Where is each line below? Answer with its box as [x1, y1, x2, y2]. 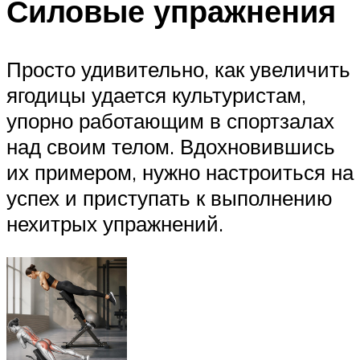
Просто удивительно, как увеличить [6, 56, 350, 83]
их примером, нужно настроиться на [6, 159, 354, 186]
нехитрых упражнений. [6, 211, 223, 237]
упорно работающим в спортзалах [6, 108, 334, 134]
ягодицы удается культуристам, [6, 82, 306, 108]
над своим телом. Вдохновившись [6, 133, 335, 160]
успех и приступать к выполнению [6, 185, 333, 211]
